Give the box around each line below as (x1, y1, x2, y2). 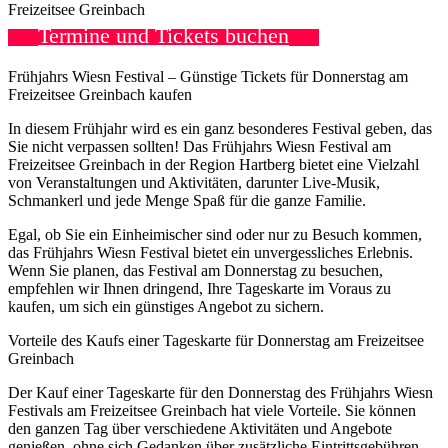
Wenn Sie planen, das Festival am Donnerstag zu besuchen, (8, 261, 383, 279)
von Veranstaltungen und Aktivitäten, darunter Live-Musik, (8, 173, 380, 191)
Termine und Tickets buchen (38, 22, 289, 48)
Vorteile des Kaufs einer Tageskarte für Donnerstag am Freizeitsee (8, 331, 424, 349)
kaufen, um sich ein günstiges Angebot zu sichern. (8, 297, 324, 315)
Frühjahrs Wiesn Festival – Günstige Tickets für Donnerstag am (8, 67, 408, 85)
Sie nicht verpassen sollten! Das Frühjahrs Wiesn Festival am (8, 137, 391, 155)
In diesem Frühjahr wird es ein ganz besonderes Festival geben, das (8, 119, 432, 137)
